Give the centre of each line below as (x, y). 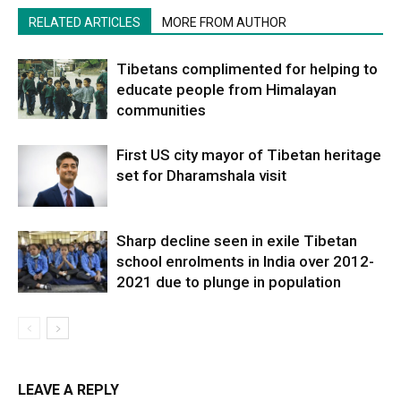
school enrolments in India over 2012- (245, 262)
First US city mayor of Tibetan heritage (249, 155)
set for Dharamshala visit (201, 176)
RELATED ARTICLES (85, 23)
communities (161, 111)
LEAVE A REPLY (68, 390)
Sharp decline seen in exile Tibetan (237, 241)
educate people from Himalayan (226, 90)
